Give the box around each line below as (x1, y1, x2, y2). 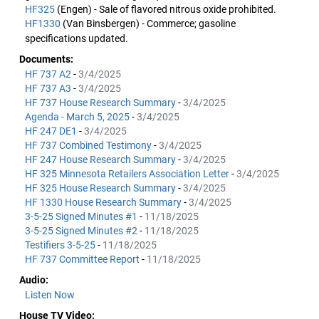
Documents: (19, 53, 73, 65)
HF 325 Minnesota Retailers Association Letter (25, 168, 231, 179)
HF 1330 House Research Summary (25, 197, 184, 208)
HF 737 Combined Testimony (25, 140, 154, 151)
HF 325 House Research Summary (25, 182, 178, 194)
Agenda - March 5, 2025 (25, 111, 132, 122)
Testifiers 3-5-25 (25, 239, 98, 251)
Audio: (19, 274, 48, 286)
